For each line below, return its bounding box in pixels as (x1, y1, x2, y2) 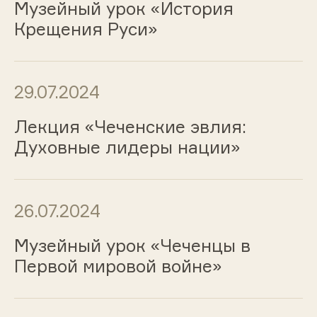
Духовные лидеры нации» (13, 137, 241, 158)
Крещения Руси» (13, 18, 158, 40)
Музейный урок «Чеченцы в (13, 234, 250, 256)
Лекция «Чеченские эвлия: (13, 116, 246, 138)
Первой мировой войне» (13, 255, 222, 277)
